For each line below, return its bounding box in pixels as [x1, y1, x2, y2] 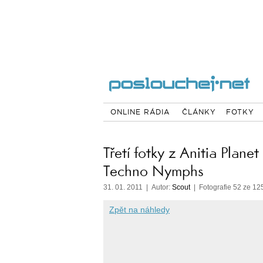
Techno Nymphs [103, 162, 203, 180]
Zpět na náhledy [109, 205, 170, 214]
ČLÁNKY [181, 106, 216, 119]
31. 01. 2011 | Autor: [103, 183, 172, 191]
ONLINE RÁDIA [110, 106, 170, 119]
